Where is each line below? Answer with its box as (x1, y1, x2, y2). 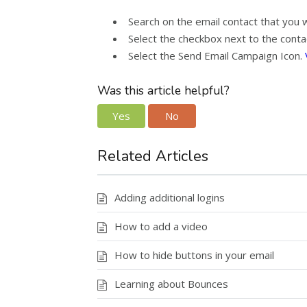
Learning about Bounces (114, 276, 228, 291)
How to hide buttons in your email (114, 247, 274, 262)
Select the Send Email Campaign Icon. (128, 49, 305, 62)
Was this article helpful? (97, 82, 230, 99)
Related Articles (97, 145, 208, 167)
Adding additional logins (114, 190, 225, 204)
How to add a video (114, 219, 208, 233)
